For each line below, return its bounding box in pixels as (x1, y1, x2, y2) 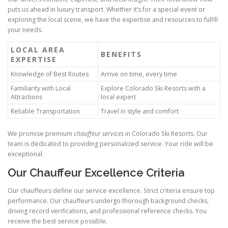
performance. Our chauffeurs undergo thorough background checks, (8, 196, 209, 205)
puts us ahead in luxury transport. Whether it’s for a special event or (8, 5, 205, 14)
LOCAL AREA (11, 44, 65, 54)
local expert (101, 92, 136, 101)
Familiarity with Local (11, 83, 71, 93)
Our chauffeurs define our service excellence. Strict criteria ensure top (8, 186, 215, 195)
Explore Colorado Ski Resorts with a (101, 83, 206, 93)
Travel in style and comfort (101, 106, 179, 116)
